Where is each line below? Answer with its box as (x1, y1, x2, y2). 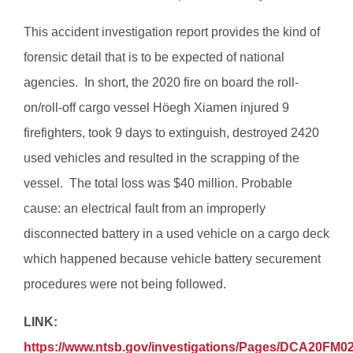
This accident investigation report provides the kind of (24, 25, 320, 39)
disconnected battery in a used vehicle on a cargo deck (24, 227, 329, 241)
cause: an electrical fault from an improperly (24, 202, 266, 216)
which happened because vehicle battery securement (24, 252, 321, 266)
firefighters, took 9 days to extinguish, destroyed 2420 (24, 126, 319, 140)
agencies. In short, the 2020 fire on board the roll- (24, 76, 299, 90)
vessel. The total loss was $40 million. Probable (24, 176, 292, 191)
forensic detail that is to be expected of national (24, 50, 284, 65)
